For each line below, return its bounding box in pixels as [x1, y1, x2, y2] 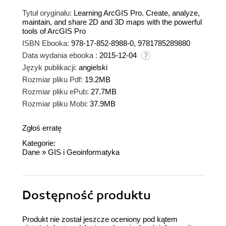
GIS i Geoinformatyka [48, 147, 120, 156]
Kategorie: [22, 138, 55, 147]
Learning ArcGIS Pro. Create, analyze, [74, 8, 200, 17]
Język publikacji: [22, 63, 77, 72]
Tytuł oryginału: [22, 8, 72, 17]
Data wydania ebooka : [22, 50, 97, 60]
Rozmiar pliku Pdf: [22, 75, 83, 84]
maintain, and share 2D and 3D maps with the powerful [22, 17, 202, 26]
